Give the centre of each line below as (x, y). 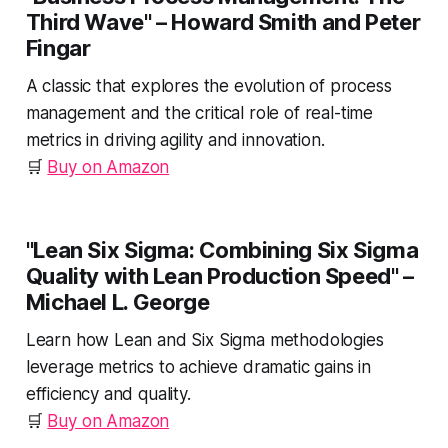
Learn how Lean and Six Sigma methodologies (204, 340)
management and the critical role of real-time (199, 113)
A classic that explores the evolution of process (208, 86)
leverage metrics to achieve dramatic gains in (198, 367)
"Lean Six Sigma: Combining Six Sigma (222, 250)
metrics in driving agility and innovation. (175, 140)
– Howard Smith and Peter (286, 22)
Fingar (58, 48)
